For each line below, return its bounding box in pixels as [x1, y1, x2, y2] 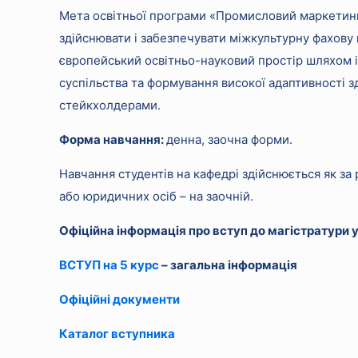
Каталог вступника [59, 326, 176, 341]
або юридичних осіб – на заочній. [59, 189, 254, 204]
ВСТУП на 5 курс [59, 257, 160, 272]
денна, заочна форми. [166, 132, 293, 147]
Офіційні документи [59, 292, 181, 307]
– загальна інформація [159, 257, 298, 272]
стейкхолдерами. [59, 97, 161, 113]
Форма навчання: [59, 132, 167, 147]
